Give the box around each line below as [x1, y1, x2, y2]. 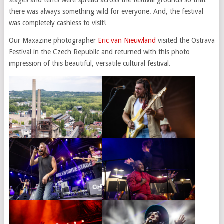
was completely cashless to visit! [8, 18, 106, 27]
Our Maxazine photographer [8, 36, 98, 44]
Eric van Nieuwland [97, 36, 156, 44]
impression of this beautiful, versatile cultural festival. [8, 59, 171, 67]
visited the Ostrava [155, 36, 215, 44]
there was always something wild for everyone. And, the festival [8, 7, 203, 15]
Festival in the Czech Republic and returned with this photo [8, 47, 190, 56]
